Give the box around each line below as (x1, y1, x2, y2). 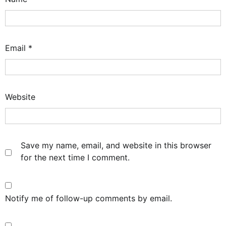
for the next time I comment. (21, 152, 130, 163)
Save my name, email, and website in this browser (21, 140, 211, 151)
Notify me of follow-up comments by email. (5, 193, 172, 204)
